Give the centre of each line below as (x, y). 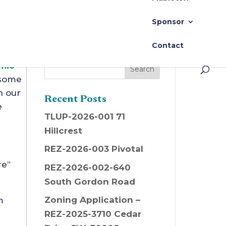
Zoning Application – (92, 200)
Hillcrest (63, 130)
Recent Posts (75, 99)
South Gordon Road (90, 181)
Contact (168, 45)
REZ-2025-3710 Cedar (93, 214)
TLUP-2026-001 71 (84, 116)
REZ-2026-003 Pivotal (94, 149)
